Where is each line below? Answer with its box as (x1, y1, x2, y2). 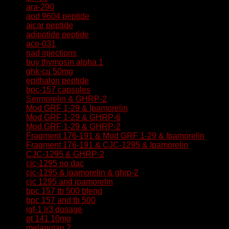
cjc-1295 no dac (26, 159, 84, 168)
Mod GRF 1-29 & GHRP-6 (26, 113, 121, 122)
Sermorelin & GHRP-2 (26, 95, 107, 103)
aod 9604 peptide (26, 12, 89, 20)
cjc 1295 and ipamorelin (26, 177, 113, 186)
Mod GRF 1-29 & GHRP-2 (26, 122, 121, 131)
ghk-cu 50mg (26, 67, 73, 76)
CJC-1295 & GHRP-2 (26, 150, 104, 158)
